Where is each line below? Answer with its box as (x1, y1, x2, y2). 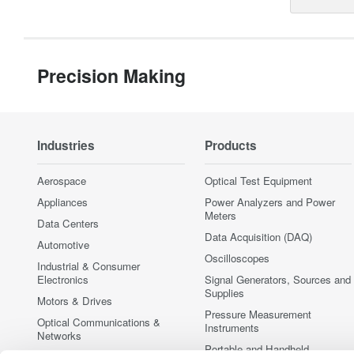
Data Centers (37, 215, 99, 231)
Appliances (37, 194, 88, 209)
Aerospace (37, 172, 86, 188)
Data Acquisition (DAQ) (204, 228, 312, 244)
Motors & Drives (37, 292, 112, 308)
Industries (37, 136, 95, 154)
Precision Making (37, 62, 186, 88)
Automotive (37, 236, 89, 252)
